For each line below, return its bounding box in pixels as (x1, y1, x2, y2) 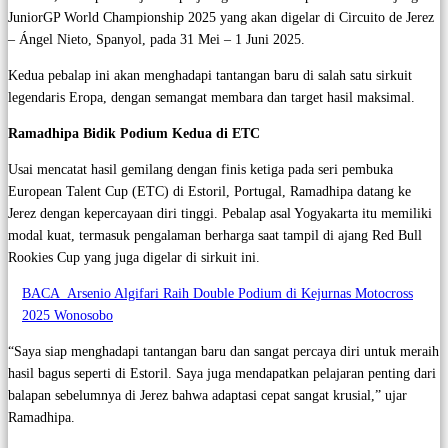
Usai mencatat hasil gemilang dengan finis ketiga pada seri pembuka (8, 162, 393, 177)
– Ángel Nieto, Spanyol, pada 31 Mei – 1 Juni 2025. (8, 32, 305, 47)
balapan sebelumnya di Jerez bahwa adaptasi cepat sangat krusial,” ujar (8, 388, 407, 403)
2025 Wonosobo (22, 308, 113, 323)
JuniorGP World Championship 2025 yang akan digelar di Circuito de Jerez (8, 10, 434, 25)
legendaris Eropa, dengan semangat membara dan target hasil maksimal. (8, 90, 415, 105)
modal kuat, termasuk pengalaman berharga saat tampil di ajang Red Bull (8, 228, 422, 243)
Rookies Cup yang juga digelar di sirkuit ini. (8, 250, 260, 265)
